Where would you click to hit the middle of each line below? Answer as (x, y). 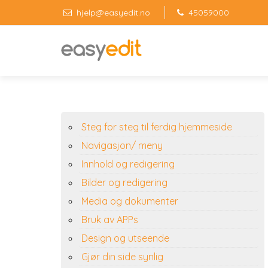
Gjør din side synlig (122, 257)
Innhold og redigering (128, 164)
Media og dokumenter (130, 201)
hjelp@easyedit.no (113, 13)
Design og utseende (125, 238)
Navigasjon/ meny (122, 145)
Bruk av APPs (110, 220)
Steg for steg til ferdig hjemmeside (157, 127)
